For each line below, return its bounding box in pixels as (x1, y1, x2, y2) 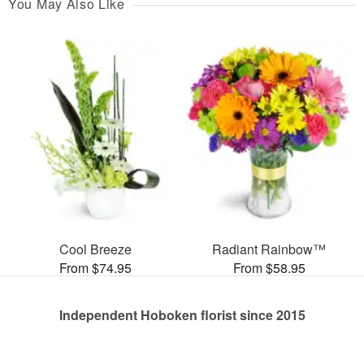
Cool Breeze (58, 239, 132, 258)
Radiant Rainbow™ (212, 239, 326, 258)
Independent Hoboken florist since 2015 (58, 305, 305, 324)
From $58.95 (232, 258, 305, 277)
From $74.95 (58, 258, 132, 277)
